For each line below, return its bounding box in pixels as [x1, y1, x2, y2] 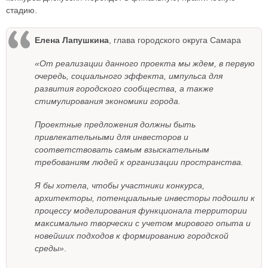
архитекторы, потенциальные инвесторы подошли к [35, 193, 255, 203]
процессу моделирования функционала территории [35, 206, 247, 216]
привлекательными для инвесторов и [35, 132, 188, 142]
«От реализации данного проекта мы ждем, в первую [35, 59, 255, 69]
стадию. [6, 5, 37, 16]
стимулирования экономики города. [35, 96, 181, 106]
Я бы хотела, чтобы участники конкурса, [35, 181, 205, 191]
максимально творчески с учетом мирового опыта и [35, 218, 251, 229]
